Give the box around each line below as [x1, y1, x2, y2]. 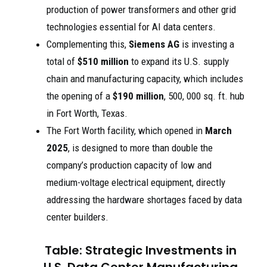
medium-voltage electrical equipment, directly [46, 176, 225, 189]
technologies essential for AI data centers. [46, 21, 216, 33]
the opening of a [46, 90, 113, 103]
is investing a [179, 38, 234, 51]
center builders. [46, 211, 108, 223]
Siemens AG [129, 38, 179, 51]
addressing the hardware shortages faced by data [46, 194, 242, 206]
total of [46, 55, 77, 68]
